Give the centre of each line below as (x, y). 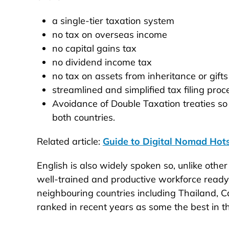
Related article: (70, 142)
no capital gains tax (94, 49)
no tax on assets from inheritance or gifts (140, 76)
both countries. (84, 118)
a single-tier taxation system (113, 21)
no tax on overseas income (110, 35)
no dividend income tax (102, 62)
